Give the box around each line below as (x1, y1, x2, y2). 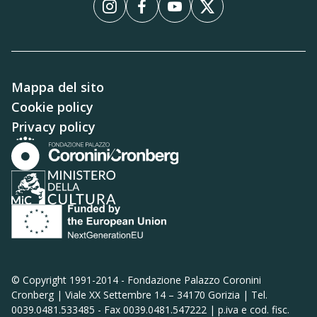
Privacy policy (11, 118, 96, 135)
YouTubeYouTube (173, 5, 272, 21)
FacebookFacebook (141, 5, 243, 21)
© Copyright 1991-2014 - (11, 273, 127, 287)
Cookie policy (11, 98, 93, 115)
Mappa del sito (11, 79, 104, 96)
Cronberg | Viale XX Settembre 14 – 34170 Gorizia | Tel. (11, 288, 267, 301)
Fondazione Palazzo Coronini (127, 273, 261, 287)
